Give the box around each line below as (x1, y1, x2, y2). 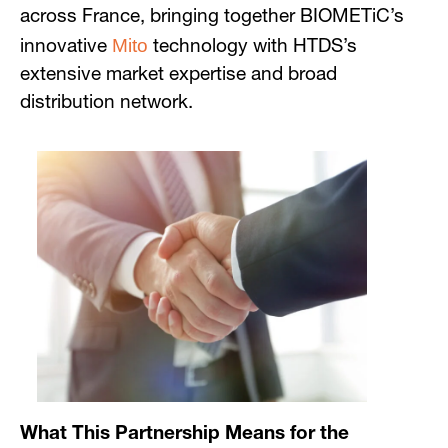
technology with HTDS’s (148, 38, 357, 57)
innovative (20, 38, 112, 57)
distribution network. (20, 94, 193, 113)
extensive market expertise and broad (20, 66, 337, 85)
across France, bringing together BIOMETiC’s (20, 8, 404, 27)
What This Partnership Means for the (20, 425, 349, 445)
